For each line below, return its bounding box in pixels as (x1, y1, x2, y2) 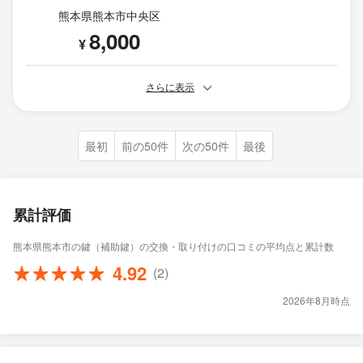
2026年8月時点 (283, 293, 350, 307)
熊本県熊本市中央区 (58, 6, 161, 23)
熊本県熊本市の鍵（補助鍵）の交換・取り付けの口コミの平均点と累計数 (13, 238, 334, 253)
